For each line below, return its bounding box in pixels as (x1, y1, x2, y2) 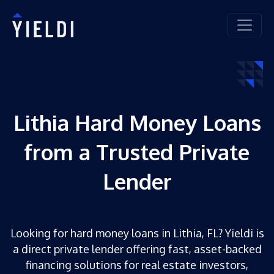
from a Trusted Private (24, 138, 250, 165)
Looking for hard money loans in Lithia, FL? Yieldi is (10, 226, 264, 240)
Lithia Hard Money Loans (13, 108, 261, 136)
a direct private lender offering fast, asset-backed (12, 242, 262, 256)
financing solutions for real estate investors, (26, 257, 248, 272)
